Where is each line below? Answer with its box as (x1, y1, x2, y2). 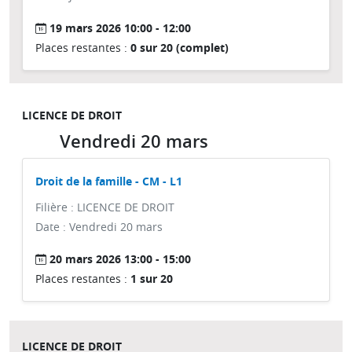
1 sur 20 (130, 271, 173, 286)
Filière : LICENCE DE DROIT (35, 200, 174, 214)
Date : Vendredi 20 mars (35, 219, 163, 234)
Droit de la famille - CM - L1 (35, 174, 182, 189)
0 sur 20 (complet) (130, 40, 229, 55)
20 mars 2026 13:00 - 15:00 (49, 251, 191, 266)
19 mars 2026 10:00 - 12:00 (49, 20, 191, 35)
